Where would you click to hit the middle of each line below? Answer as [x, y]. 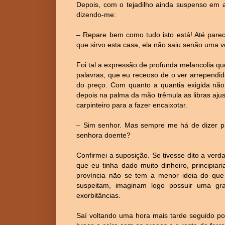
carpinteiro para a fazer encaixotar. [132, 105]
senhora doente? [103, 135]
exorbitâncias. [98, 195]
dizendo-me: [96, 14]
